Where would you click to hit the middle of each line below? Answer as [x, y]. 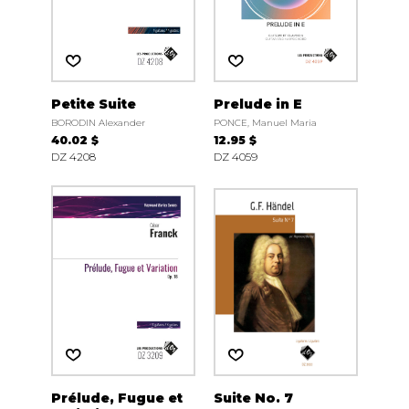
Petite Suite [94, 105]
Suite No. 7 [253, 399]
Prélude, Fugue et [117, 399]
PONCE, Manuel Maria [265, 123]
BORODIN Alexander [98, 123]
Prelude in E [257, 105]
